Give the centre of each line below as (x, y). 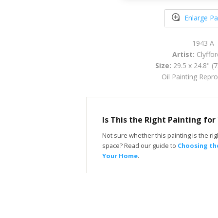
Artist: (183, 54)
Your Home (120, 155)
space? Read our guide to (140, 145)
